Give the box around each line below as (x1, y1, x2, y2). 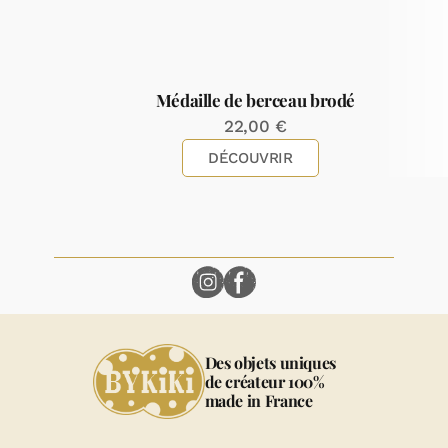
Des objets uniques (204, 352, 336, 374)
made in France (204, 390, 313, 412)
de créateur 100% (204, 371, 325, 393)
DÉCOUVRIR (207, 149, 293, 168)
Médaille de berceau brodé (155, 89, 355, 112)
